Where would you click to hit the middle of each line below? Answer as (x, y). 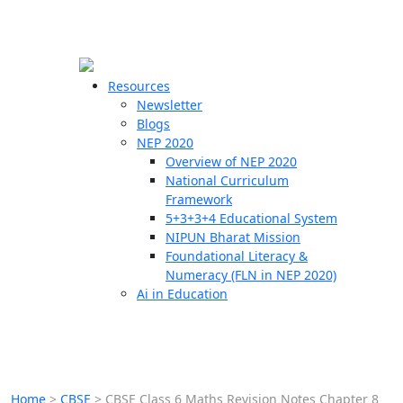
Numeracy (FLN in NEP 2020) (251, 275)
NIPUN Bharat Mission (233, 237)
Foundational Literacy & (237, 256)
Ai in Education (182, 294)
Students (42, 198)
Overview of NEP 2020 (231, 161)
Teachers (44, 167)
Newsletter (170, 105)
